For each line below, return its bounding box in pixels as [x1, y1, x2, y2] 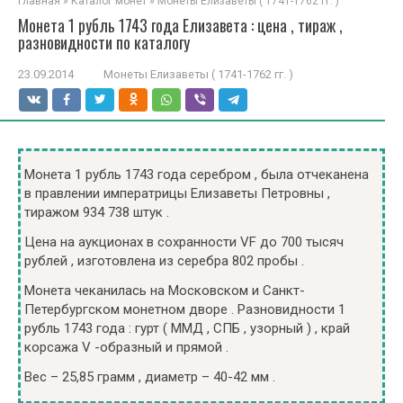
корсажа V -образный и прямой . [24, 339, 228, 355]
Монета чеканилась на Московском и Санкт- [24, 282, 305, 299]
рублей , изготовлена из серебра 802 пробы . [24, 253, 304, 269]
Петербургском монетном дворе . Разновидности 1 [24, 301, 345, 318]
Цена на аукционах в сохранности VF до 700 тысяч [24, 234, 344, 250]
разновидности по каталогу [18, 31, 190, 54]
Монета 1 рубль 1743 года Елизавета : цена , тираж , [18, 13, 343, 37]
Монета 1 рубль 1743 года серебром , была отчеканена [24, 166, 369, 183]
